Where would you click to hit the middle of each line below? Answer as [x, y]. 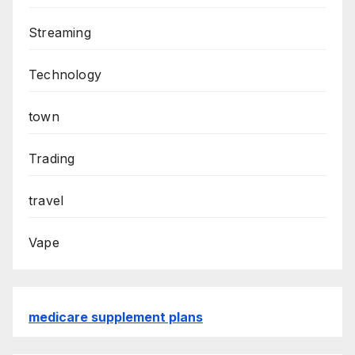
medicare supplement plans [116, 317]
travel [46, 201]
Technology [65, 75]
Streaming [60, 33]
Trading [52, 159]
